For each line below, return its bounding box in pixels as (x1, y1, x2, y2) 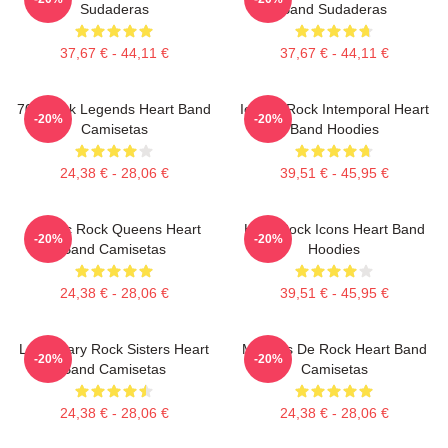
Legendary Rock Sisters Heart (19, 341, 209, 357)
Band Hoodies (289, 121, 379, 137)
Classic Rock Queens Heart (27, 221, 201, 237)
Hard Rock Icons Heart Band (243, 221, 425, 237)
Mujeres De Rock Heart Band (241, 341, 427, 357)
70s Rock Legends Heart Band (17, 101, 211, 117)
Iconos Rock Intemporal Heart (239, 101, 429, 117)
